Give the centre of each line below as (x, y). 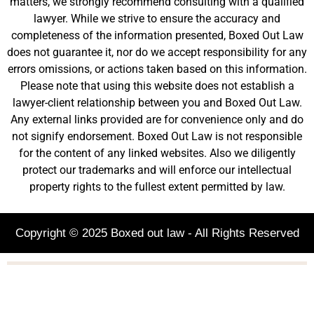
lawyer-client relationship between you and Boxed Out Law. (157, 103)
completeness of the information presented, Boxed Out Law (157, 36)
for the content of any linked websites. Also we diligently (157, 153)
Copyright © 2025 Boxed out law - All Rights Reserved (157, 233)
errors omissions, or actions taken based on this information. (157, 69)
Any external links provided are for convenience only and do (157, 120)
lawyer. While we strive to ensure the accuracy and (157, 19)
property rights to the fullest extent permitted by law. (157, 187)
